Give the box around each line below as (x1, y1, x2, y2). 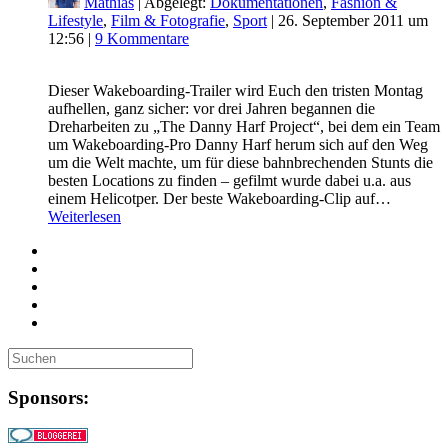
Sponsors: (8, 387, 89, 409)
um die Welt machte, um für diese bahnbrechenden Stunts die (48, 153, 433, 171)
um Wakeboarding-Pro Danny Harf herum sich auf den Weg (48, 135, 428, 153)
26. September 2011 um (278, 11, 428, 29)
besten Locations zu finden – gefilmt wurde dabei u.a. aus (48, 171, 411, 189)
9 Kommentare (95, 29, 189, 47)
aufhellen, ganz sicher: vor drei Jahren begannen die (48, 99, 375, 117)
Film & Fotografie (111, 11, 225, 29)
